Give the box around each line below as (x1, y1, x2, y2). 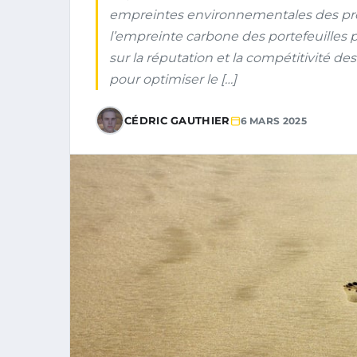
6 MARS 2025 (240, 114, 307, 127)
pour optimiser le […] (109, 72, 237, 87)
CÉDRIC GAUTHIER (124, 114, 230, 127)
